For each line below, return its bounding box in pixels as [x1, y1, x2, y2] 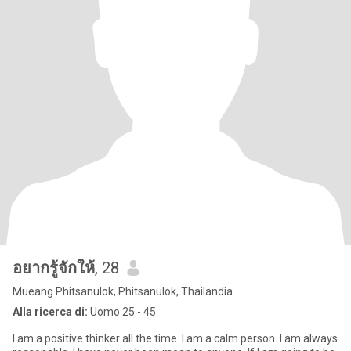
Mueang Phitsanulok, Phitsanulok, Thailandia [13, 285, 233, 298]
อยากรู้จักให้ [13, 259, 95, 277]
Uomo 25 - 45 [88, 306, 156, 318]
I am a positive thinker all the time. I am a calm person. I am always [13, 332, 182, 345]
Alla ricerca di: [13, 306, 88, 318]
